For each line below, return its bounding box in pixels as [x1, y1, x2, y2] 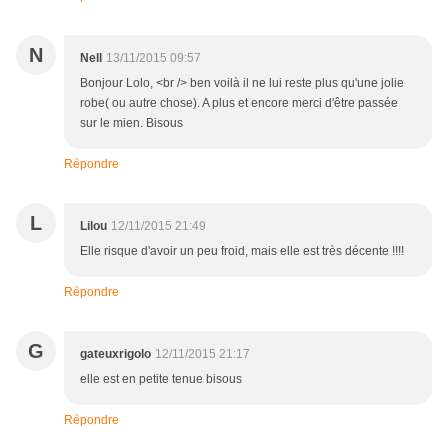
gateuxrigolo [80, 347, 151, 362]
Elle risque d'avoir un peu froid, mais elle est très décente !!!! [80, 244, 404, 259]
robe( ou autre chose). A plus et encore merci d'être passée [80, 96, 398, 111]
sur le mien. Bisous [80, 116, 183, 131]
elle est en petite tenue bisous [80, 372, 242, 387]
